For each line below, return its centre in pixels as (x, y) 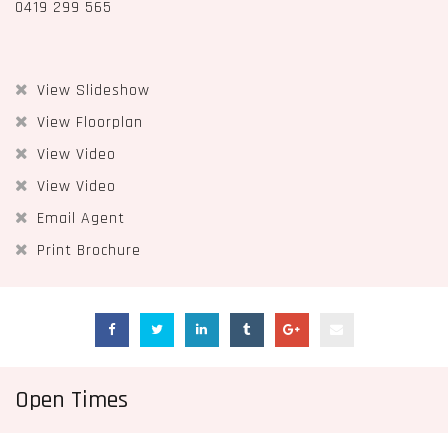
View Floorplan (90, 122)
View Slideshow (93, 90)
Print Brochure (89, 250)
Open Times (77, 400)
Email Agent (81, 218)
